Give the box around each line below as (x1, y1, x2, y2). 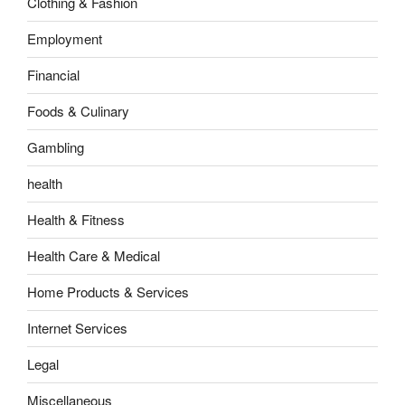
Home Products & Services (27, 282, 189, 302)
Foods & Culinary (27, 101, 129, 121)
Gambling (27, 137, 84, 157)
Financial (27, 65, 80, 85)
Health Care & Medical (27, 246, 160, 266)
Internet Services (27, 318, 127, 338)
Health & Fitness (27, 210, 125, 230)
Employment (27, 29, 102, 49)
